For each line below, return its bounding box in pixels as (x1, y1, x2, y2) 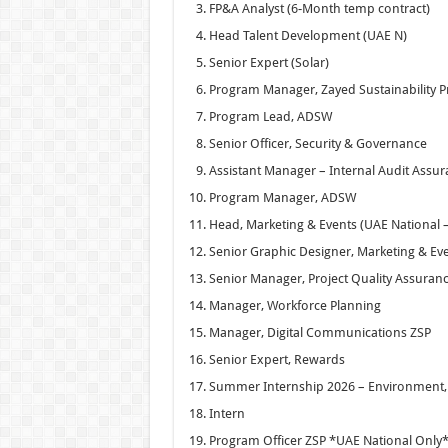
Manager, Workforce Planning (208, 297, 381, 313)
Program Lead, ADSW (208, 108, 332, 124)
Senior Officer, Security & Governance (208, 135, 427, 151)
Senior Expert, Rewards (208, 351, 345, 367)
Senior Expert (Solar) (208, 54, 329, 70)
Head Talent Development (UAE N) (208, 27, 407, 43)
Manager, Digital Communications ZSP (208, 324, 431, 340)
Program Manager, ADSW (208, 189, 356, 205)
